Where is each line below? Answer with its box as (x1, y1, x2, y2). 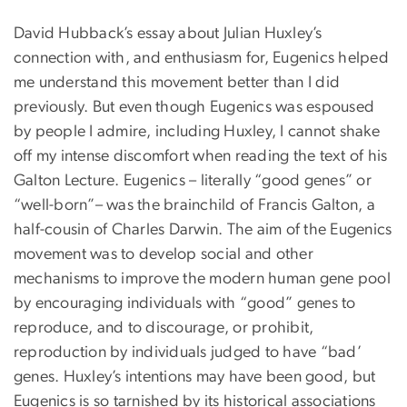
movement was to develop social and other (14, 246, 313, 263)
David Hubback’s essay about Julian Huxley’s (14, 25, 323, 43)
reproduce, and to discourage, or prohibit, (14, 320, 314, 337)
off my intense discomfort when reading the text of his (14, 148, 388, 165)
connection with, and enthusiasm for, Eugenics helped (14, 50, 389, 67)
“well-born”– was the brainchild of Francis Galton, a (14, 197, 375, 214)
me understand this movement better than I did (14, 74, 341, 92)
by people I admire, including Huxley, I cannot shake (14, 124, 380, 141)
